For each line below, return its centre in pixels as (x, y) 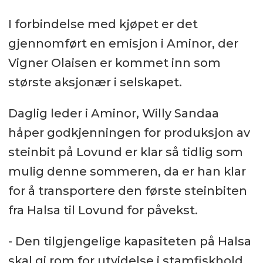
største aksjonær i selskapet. (95, 82)
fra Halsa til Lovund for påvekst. (103, 210)
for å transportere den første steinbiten (127, 190)
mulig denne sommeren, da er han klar (127, 171)
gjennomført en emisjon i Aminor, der (123, 43)
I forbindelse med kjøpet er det (103, 24)
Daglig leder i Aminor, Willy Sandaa (113, 113)
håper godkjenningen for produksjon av (129, 132)
